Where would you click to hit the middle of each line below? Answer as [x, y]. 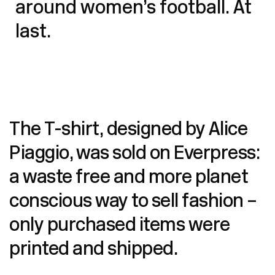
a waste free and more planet [129, 178]
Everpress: [217, 154]
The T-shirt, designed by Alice [128, 130]
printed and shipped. [93, 250]
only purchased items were [120, 226]
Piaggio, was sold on [91, 154]
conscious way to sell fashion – [133, 202]
